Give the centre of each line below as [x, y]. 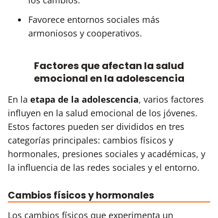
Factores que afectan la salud [109, 65]
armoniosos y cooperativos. [85, 33]
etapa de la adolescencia [84, 99]
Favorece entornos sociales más [94, 19]
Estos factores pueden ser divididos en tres [96, 126]
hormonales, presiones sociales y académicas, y [107, 154]
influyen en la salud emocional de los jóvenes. [103, 113]
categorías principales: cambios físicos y [91, 140]
